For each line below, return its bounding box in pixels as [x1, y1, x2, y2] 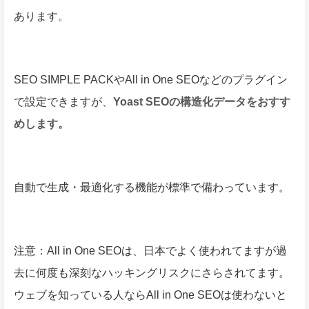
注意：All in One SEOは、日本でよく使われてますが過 [14, 245, 288, 257]
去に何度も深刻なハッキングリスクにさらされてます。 [14, 267, 290, 279]
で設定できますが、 [14, 96, 114, 108]
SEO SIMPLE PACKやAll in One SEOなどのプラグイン [14, 74, 288, 86]
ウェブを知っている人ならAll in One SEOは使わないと [14, 289, 288, 301]
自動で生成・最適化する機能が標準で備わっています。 [14, 181, 290, 194]
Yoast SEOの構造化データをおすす [113, 96, 291, 108]
